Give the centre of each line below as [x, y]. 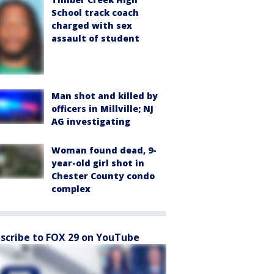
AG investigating [91, 122]
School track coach [95, 13]
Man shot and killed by [105, 96]
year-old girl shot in [98, 163]
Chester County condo [103, 176]
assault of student [95, 39]
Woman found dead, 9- [104, 150]
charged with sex [92, 26]
